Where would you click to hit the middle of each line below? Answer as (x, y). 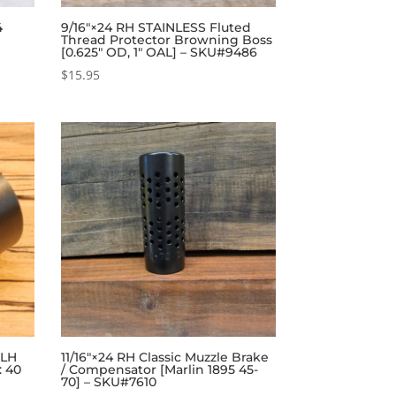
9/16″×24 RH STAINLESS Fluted (156, 27)
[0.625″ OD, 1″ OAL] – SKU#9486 (159, 52)
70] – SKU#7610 (108, 381)
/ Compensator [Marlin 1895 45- (159, 369)
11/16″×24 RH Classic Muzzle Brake (164, 357)
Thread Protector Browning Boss (166, 39)
